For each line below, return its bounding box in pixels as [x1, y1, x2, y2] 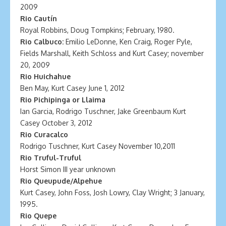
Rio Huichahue [20, 72, 71, 81]
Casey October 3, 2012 [20, 119, 92, 127]
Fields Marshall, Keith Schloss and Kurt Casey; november [20, 49, 204, 58]
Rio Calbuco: [20, 37, 64, 46]
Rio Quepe [20, 211, 56, 220]
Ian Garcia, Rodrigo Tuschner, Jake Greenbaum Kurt [20, 107, 186, 116]
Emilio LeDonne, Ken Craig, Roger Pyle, [64, 37, 192, 46]
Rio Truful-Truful [20, 153, 81, 162]
